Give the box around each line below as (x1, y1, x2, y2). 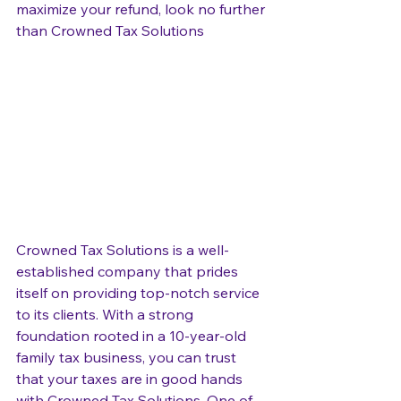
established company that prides (16, 261, 242, 280)
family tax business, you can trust (16, 347, 240, 366)
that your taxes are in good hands (16, 369, 246, 388)
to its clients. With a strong (16, 304, 197, 323)
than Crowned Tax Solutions (16, 21, 204, 39)
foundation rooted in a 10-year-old (16, 326, 250, 345)
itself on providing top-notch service (16, 283, 263, 302)
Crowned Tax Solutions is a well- (16, 240, 229, 259)
